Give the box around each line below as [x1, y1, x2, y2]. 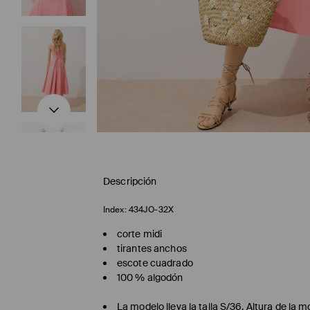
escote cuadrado [117, 256, 193, 269]
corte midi [117, 227, 163, 240]
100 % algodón [117, 271, 183, 284]
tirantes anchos [117, 241, 187, 255]
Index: [103, 203, 127, 215]
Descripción [103, 174, 157, 188]
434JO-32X [128, 203, 174, 215]
